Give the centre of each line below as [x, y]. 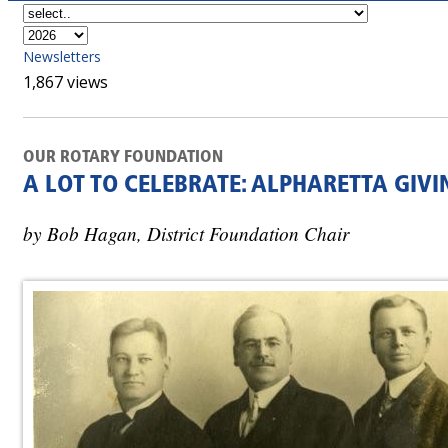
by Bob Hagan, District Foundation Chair [186, 232]
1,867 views [65, 82]
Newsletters [62, 56]
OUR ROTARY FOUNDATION [123, 157]
